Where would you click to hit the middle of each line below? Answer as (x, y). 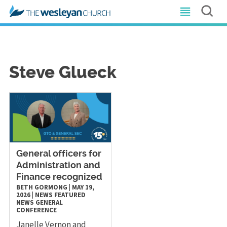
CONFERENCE (36, 210)
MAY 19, (83, 187)
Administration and (58, 165)
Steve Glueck (63, 73)
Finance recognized (59, 177)
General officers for (59, 154)
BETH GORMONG (42, 187)
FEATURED (70, 195)
